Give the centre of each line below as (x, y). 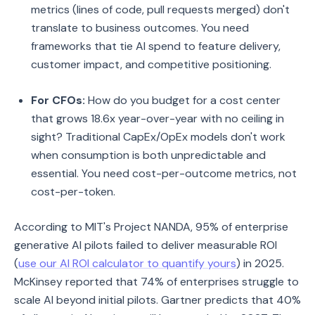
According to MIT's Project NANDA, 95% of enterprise (151, 227)
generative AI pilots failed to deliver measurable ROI (146, 245)
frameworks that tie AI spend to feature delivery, (156, 46)
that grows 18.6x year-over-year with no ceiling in (157, 118)
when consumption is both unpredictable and (148, 155)
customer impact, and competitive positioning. (151, 64)
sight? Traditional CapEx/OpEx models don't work (158, 137)
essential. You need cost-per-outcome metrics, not (164, 173)
